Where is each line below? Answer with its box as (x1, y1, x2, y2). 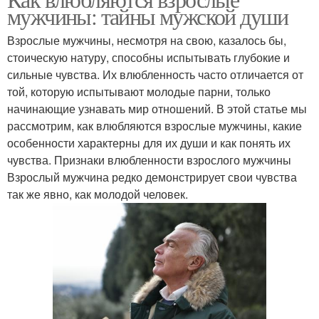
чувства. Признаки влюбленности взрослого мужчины (7, 152, 291, 168)
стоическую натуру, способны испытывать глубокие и (7, 49, 290, 66)
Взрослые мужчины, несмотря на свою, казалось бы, (7, 32, 286, 48)
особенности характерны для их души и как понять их (7, 135, 291, 151)
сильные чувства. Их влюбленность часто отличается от (7, 66, 303, 83)
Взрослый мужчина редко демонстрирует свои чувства (7, 169, 297, 185)
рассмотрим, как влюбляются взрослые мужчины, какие (7, 117, 302, 134)
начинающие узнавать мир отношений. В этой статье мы (7, 100, 307, 117)
